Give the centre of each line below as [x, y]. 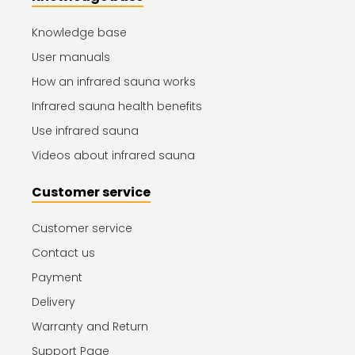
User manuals [71, 57]
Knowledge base [79, 32]
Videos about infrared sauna [113, 155]
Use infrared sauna [85, 131]
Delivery [53, 302]
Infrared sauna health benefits [117, 106]
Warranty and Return [90, 326]
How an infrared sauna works [114, 82]
